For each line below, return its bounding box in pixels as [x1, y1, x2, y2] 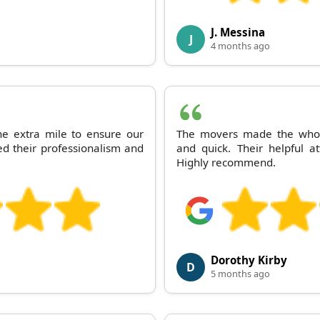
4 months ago [211, 39, 270, 52]
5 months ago [211, 266, 270, 280]
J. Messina [211, 24, 265, 39]
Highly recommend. [176, 154, 276, 169]
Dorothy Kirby [211, 252, 287, 267]
